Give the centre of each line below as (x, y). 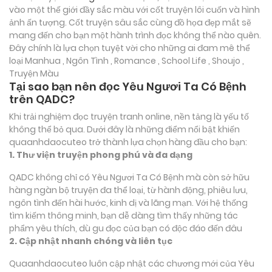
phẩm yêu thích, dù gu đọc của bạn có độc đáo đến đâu (126, 228)
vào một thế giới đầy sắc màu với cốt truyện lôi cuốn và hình (134, 9)
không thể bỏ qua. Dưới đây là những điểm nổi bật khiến (124, 129)
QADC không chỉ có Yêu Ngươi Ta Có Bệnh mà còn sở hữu (129, 177)
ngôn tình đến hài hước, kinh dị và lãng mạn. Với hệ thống (128, 202)
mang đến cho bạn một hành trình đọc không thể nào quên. (135, 35)
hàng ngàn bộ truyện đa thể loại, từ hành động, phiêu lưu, (128, 190)
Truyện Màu (34, 73)
